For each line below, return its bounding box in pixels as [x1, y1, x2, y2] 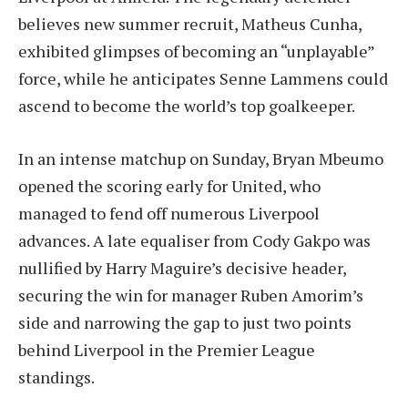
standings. [18, 365, 95, 388]
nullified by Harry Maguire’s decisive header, [18, 256, 346, 279]
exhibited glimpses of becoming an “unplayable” [18, 39, 374, 62]
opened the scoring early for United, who [18, 174, 321, 197]
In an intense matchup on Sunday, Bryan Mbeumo [18, 147, 383, 169]
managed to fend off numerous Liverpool [18, 201, 320, 224]
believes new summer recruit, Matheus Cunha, [18, 12, 362, 35]
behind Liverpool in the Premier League [18, 338, 315, 361]
